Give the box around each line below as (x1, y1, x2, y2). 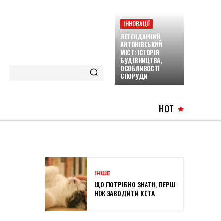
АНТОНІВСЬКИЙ (120, 39, 162, 49)
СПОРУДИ (120, 71, 147, 81)
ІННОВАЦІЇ (123, 19, 150, 28)
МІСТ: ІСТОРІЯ (120, 47, 159, 57)
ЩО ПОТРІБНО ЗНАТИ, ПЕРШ (94, 179, 176, 190)
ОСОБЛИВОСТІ (120, 63, 160, 73)
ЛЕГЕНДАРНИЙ (120, 32, 160, 41)
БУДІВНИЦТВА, (120, 55, 162, 65)
